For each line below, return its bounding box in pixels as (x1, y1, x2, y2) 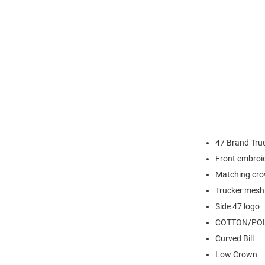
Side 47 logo (215, 201, 260, 211)
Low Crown (215, 249, 257, 259)
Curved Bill (215, 233, 254, 243)
